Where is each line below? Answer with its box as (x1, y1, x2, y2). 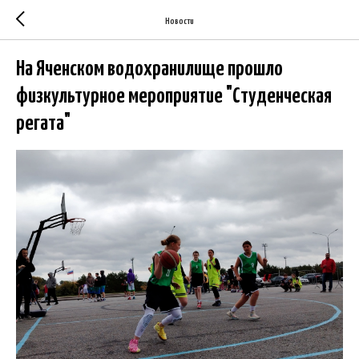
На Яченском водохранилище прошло (16, 58, 283, 80)
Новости (165, 16, 194, 26)
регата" (16, 113, 71, 135)
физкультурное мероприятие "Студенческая (16, 86, 332, 107)
